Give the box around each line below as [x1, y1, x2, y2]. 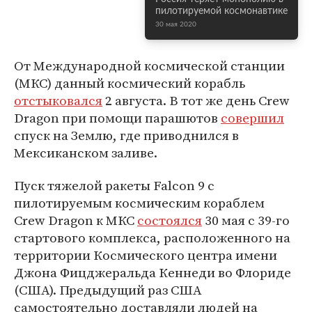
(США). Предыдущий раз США [14, 281, 202, 299]
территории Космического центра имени [14, 246, 277, 264]
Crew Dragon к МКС [14, 211, 137, 229]
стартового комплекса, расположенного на [14, 228, 290, 247]
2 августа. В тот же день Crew [102, 91, 290, 109]
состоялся [137, 211, 202, 229]
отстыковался [14, 91, 102, 109]
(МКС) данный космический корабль [14, 74, 245, 92]
